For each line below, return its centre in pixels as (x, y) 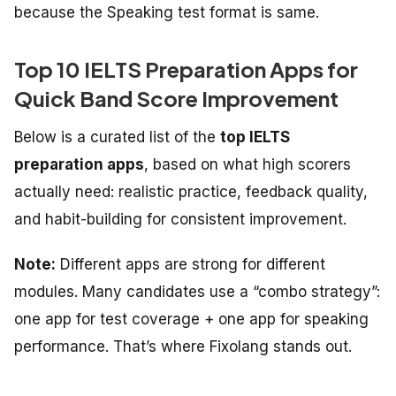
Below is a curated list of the (117, 137)
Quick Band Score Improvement (176, 99)
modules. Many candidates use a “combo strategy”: (197, 292)
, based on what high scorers (247, 165)
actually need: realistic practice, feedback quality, (191, 192)
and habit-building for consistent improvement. (180, 220)
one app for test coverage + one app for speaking (191, 320)
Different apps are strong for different (190, 265)
